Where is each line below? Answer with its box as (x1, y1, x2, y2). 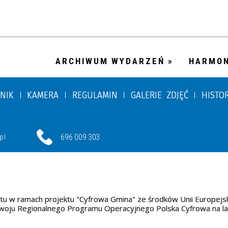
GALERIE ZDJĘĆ (130, 89, 188, 101)
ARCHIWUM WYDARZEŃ (55, 55, 165, 66)
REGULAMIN (72, 89, 118, 101)
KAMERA (27, 89, 59, 101)
